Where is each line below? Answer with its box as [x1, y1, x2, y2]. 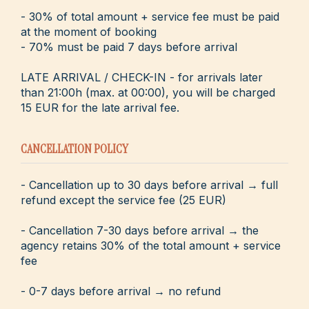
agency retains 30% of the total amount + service [21, 238, 281, 252]
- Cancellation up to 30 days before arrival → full [21, 177, 278, 192]
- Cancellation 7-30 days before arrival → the [21, 223, 259, 237]
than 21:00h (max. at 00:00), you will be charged [21, 85, 275, 99]
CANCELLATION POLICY [21, 140, 128, 157]
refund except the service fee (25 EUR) [21, 192, 226, 207]
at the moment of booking [21, 24, 157, 39]
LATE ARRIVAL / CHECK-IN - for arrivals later [21, 70, 263, 84]
